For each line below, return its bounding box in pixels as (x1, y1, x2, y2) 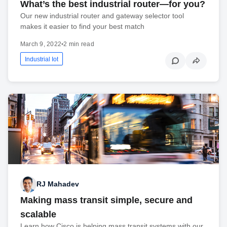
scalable (20, 209, 56, 219)
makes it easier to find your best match (20, 22, 144, 30)
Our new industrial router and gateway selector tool (20, 11, 184, 20)
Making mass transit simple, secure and (20, 195, 193, 205)
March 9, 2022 (20, 40, 62, 48)
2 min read (63, 40, 94, 48)
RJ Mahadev (36, 180, 79, 188)
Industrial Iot (25, 55, 58, 63)
